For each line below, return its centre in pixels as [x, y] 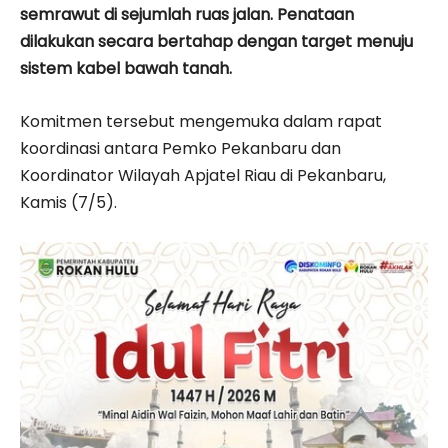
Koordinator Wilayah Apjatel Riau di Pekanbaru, [203, 175]
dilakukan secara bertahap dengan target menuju [216, 41]
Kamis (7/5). [68, 202]
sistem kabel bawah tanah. [126, 68]
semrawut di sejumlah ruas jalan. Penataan [187, 14]
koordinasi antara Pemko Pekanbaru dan [180, 148]
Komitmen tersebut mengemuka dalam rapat [201, 121]
